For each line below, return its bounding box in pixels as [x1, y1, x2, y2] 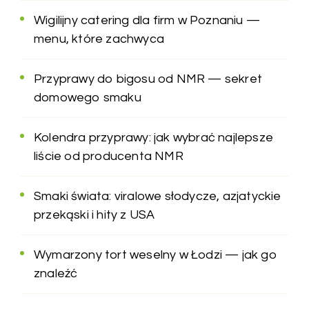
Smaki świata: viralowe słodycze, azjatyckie [34, 189, 281, 203]
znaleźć [34, 266, 78, 280]
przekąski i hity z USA [34, 208, 155, 221]
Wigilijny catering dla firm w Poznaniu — [34, 13, 261, 27]
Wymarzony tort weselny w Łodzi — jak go [34, 248, 277, 261]
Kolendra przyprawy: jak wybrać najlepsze [34, 130, 273, 144]
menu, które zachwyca [34, 32, 164, 46]
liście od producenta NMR [34, 149, 183, 163]
